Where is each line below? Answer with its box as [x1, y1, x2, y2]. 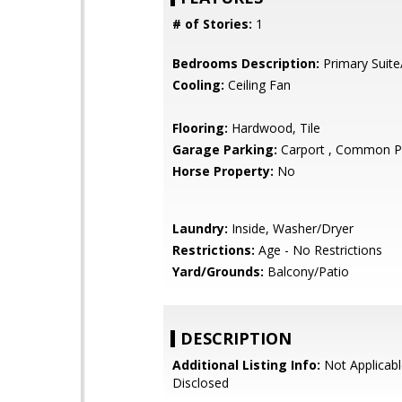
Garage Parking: [172, 141, 277, 158]
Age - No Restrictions [255, 241, 382, 258]
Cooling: [172, 76, 224, 93]
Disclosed [172, 374, 229, 391]
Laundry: [172, 220, 228, 237]
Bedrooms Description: [172, 55, 319, 72]
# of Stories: [172, 15, 252, 32]
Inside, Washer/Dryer [228, 220, 354, 237]
